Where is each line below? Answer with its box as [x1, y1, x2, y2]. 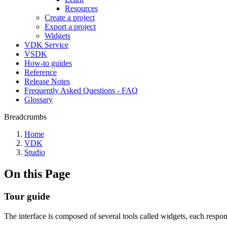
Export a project [45, 22, 96, 31]
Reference [24, 68, 57, 77]
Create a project [45, 13, 95, 22]
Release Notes [24, 77, 70, 86]
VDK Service [24, 41, 68, 49]
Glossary [24, 95, 53, 104]
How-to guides [24, 59, 72, 67]
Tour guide [4, 191, 50, 202]
